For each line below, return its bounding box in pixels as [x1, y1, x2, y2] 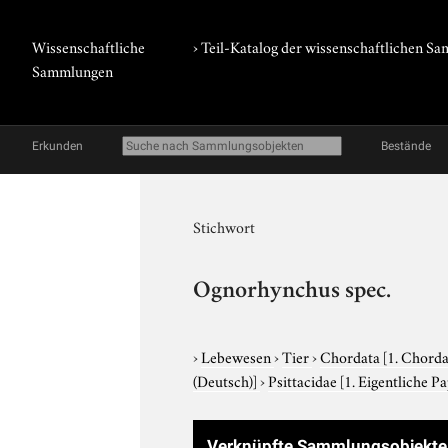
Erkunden [32, 139, 83, 153]
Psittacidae [268, 368, 341, 391]
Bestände [381, 139, 431, 153]
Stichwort [193, 215, 256, 237]
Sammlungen [32, 59, 113, 81]
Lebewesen [201, 344, 275, 367]
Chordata [320, 344, 384, 367]
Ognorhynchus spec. [193, 280, 392, 304]
